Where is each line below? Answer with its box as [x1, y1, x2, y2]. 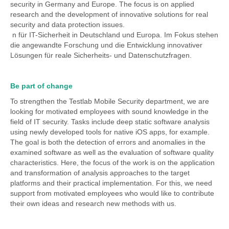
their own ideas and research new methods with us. [10, 199, 176, 208]
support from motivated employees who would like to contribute [10, 189, 214, 197]
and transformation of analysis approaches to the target [10, 169, 190, 177]
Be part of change [10, 82, 73, 90]
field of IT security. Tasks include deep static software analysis [10, 118, 210, 126]
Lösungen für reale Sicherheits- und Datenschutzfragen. [10, 51, 192, 59]
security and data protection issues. [10, 20, 125, 29]
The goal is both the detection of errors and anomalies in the [10, 138, 205, 146]
